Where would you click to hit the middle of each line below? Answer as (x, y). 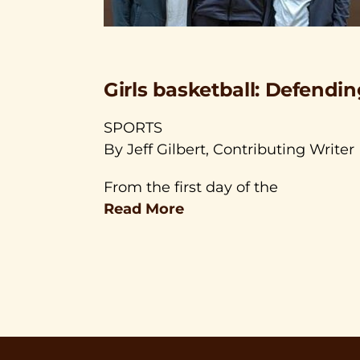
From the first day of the (191, 187)
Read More (144, 209)
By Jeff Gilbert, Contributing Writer (229, 149)
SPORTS (133, 128)
